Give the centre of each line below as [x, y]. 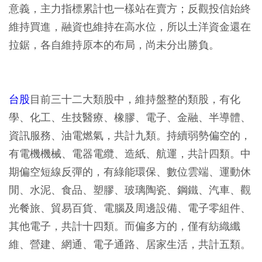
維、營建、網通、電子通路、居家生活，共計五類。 [130, 244]
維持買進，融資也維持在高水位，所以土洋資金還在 [130, 27]
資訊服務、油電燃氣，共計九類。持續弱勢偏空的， [130, 135]
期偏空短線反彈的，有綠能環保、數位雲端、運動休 [130, 172]
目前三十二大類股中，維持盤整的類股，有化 [135, 99]
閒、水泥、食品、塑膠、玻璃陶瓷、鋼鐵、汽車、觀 [130, 190]
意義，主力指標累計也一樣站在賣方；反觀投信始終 [130, 8]
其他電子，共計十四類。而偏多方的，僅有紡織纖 [125, 226]
